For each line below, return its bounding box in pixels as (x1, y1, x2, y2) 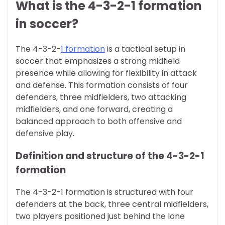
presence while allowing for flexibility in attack (16, 67, 197, 79)
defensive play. (16, 127, 74, 139)
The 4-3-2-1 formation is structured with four (16, 186, 193, 198)
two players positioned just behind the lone (16, 210, 185, 222)
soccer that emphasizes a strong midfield (16, 55, 180, 67)
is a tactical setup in (105, 43, 185, 55)
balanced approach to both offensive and (16, 115, 182, 127)
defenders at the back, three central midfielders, (16, 198, 208, 210)
